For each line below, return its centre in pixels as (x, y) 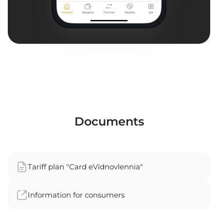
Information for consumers (76, 195)
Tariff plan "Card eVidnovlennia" (85, 167)
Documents (109, 122)
